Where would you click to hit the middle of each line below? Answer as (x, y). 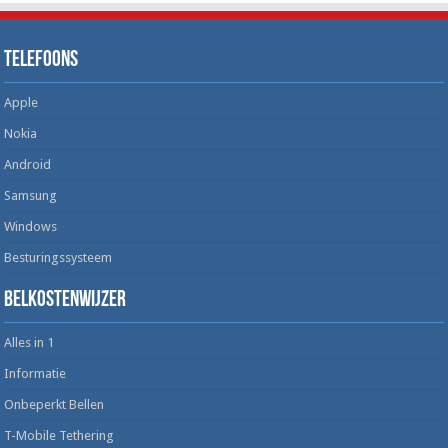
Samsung (31, 195)
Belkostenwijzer (65, 300)
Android (28, 164)
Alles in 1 (29, 342)
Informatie (35, 373)
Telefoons (41, 60)
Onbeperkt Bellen (54, 404)
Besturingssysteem (58, 257)
